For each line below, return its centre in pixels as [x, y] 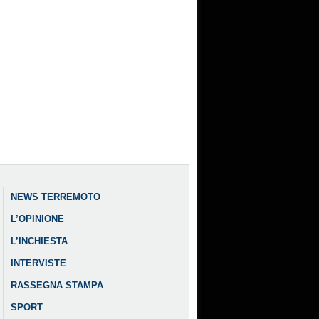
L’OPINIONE [38, 219]
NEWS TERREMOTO [56, 197]
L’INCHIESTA [40, 241]
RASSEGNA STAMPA [57, 286]
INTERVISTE [39, 263]
